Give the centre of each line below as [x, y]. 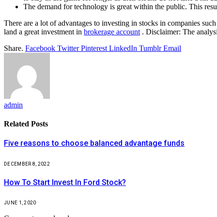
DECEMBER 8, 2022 [27, 164]
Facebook [40, 48]
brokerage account [112, 31]
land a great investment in [44, 31]
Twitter [68, 48]
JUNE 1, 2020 [20, 203]
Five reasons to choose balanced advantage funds [94, 143]
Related [17, 124]
